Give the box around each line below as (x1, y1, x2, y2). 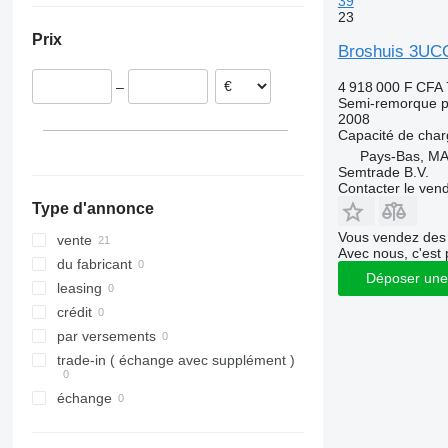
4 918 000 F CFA (337, 78, 442, 95)
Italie (105, 12, 136, 28)
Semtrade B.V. (337, 163, 429, 180)
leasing (56, 280, 102, 297)
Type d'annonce (31, 200, 154, 218)
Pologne (105, 60, 158, 76)
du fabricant (56, 256, 132, 273)
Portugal (105, 36, 159, 52)
